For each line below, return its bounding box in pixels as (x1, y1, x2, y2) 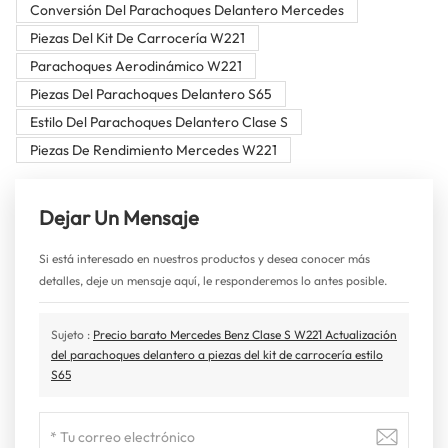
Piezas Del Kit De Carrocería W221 (29, 29, 245, 48)
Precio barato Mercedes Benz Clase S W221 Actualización (93, 327, 397, 343)
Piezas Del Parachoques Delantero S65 (29, 85, 272, 104)
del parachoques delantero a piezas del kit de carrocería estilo (51, 347, 383, 363)
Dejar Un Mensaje (39, 205, 199, 231)
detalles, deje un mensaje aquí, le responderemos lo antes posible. (39, 273, 387, 289)
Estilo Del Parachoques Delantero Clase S (29, 113, 288, 132)
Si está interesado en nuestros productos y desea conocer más (39, 251, 370, 267)
